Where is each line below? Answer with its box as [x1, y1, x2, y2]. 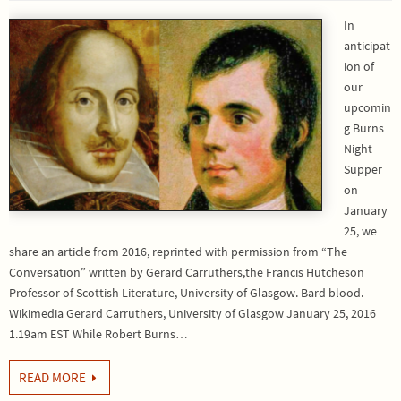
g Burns [344, 120, 384, 136]
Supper [344, 161, 382, 177]
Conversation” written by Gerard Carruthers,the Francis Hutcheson [9, 264, 364, 280]
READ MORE [19, 369, 86, 386]
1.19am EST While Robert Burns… [9, 326, 188, 342]
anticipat [344, 38, 390, 54]
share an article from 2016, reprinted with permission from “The [9, 243, 347, 260]
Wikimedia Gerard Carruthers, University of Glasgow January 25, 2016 [9, 305, 376, 321]
